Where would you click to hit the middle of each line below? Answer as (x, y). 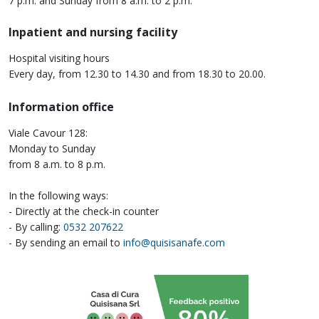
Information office (61, 106)
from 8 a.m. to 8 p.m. (57, 164)
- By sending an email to (66, 242)
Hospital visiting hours (59, 58)
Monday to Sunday (52, 148)
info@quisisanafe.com (174, 242)
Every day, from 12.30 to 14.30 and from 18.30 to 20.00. (137, 73)
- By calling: (36, 226)
